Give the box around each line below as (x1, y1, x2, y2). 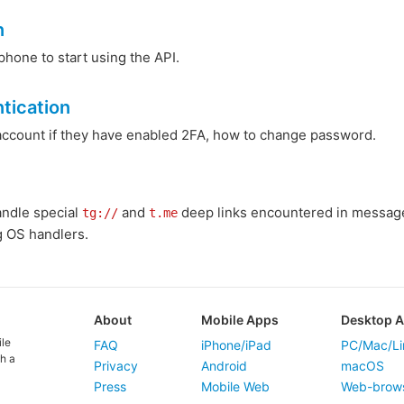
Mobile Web (200, 379, 270, 394)
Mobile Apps (200, 312, 279, 327)
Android (200, 358, 247, 373)
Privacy (93, 358, 138, 373)
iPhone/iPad (200, 337, 271, 353)
